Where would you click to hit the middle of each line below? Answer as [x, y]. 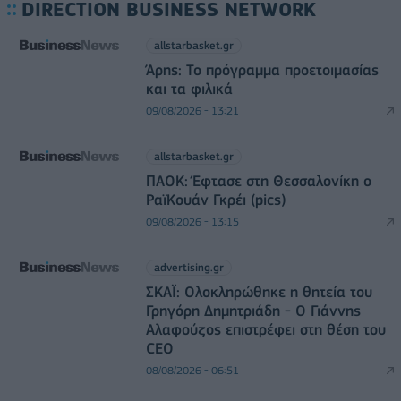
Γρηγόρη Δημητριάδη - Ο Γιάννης [253, 310]
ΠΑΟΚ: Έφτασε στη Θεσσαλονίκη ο [258, 180]
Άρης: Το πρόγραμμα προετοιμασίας [262, 69]
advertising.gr [188, 267]
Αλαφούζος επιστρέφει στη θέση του [265, 329]
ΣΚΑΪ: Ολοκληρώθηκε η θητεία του [259, 291]
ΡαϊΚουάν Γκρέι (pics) [216, 199]
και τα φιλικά [189, 88]
